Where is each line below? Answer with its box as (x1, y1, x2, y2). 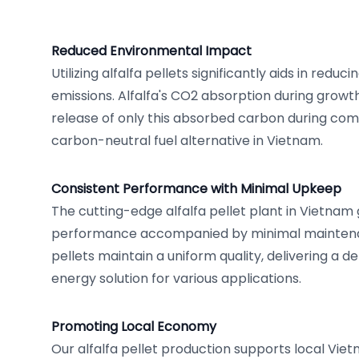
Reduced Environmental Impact (51, 42, 252, 60)
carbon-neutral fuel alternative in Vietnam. (51, 131, 323, 150)
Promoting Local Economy (51, 317, 216, 336)
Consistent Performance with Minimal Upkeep (51, 179, 341, 198)
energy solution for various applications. (51, 269, 301, 288)
